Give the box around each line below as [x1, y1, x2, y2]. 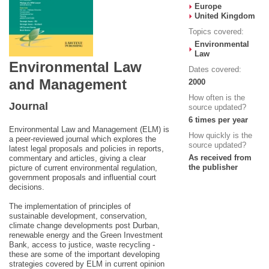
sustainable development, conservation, [9, 211, 147, 220]
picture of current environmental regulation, [9, 163, 157, 172]
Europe [194, 2, 222, 11]
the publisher [188, 163, 238, 172]
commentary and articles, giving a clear [9, 153, 146, 163]
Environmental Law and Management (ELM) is [9, 124, 169, 134]
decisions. [9, 182, 44, 192]
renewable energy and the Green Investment [9, 230, 163, 240]
